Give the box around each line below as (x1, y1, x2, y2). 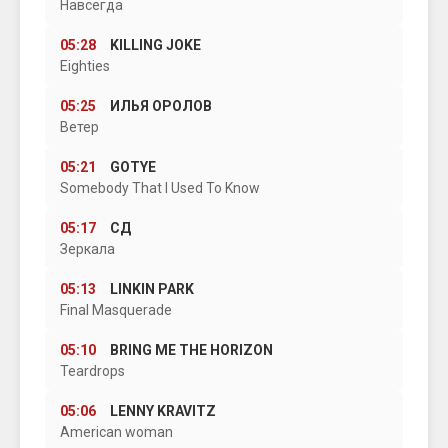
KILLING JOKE (110, 37, 201, 53)
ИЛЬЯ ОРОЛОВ (110, 98, 212, 114)
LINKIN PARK (110, 281, 194, 297)
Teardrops (60, 363, 125, 379)
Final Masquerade (60, 302, 172, 318)
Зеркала (60, 241, 115, 257)
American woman (60, 424, 173, 440)
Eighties (60, 58, 110, 74)
